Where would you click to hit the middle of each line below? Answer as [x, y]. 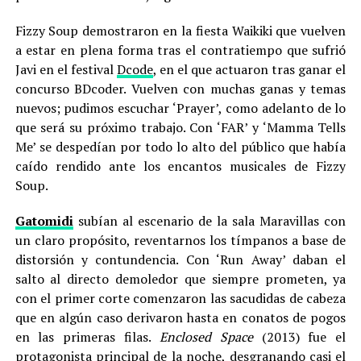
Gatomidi [44, 221]
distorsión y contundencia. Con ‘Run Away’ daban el [180, 259]
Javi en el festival [66, 69]
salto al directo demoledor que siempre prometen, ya [180, 279]
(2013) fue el [304, 337]
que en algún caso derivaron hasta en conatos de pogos [180, 317]
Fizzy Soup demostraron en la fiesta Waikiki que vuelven [180, 31]
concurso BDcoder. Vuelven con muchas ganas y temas [180, 89]
